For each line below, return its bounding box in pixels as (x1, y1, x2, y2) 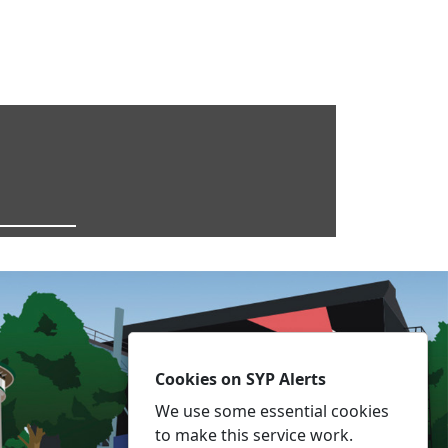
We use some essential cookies (155, 400, 389, 422)
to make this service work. (155, 424, 353, 446)
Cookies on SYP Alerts (155, 368, 326, 390)
